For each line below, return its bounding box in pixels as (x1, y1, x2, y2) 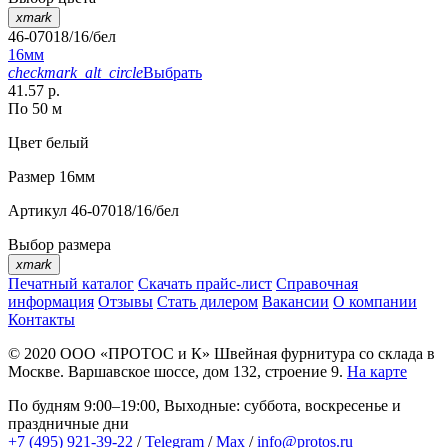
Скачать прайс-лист (138, 275, 272, 293)
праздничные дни (8, 415, 129, 433)
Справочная (276, 275, 358, 293)
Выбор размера (8, 236, 111, 254)
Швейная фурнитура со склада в (210, 345, 435, 363)
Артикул (8, 202, 67, 220)
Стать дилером (157, 293, 258, 311)
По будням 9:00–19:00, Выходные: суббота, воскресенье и (8, 397, 401, 415)
